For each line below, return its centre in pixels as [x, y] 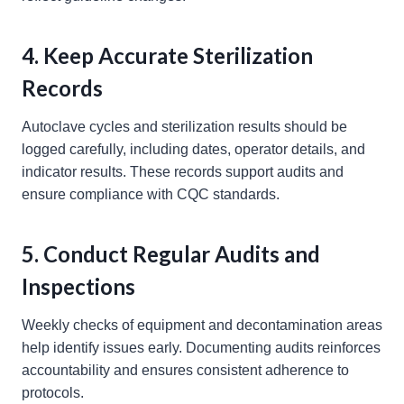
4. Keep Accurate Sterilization [167, 56]
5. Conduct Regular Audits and [171, 254]
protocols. [53, 393]
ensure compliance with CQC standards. [151, 195]
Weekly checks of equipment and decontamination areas [202, 326]
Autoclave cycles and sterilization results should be [184, 127]
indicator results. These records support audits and [183, 172]
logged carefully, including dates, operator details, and [193, 150]
